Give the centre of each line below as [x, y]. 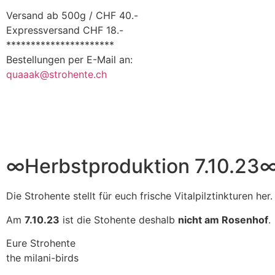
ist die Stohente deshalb [119, 219]
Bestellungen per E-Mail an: [69, 59]
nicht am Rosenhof [223, 219]
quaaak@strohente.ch [56, 74]
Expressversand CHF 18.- [65, 30]
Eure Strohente [41, 243]
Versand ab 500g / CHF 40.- [72, 15]
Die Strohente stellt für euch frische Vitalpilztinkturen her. [139, 196]
